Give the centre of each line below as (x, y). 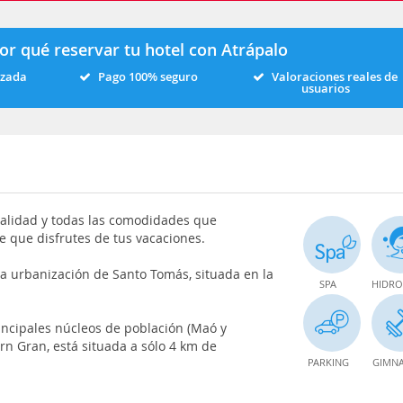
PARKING (328, 362)
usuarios (325, 88)
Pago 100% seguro (148, 76)
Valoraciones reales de (335, 76)
